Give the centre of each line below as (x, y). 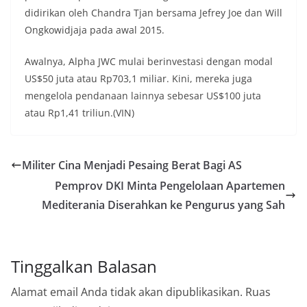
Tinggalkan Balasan (84, 267)
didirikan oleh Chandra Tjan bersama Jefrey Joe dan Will (153, 13)
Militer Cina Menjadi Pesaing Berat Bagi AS (132, 165)
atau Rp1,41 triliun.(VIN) (79, 113)
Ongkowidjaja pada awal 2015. (95, 30)
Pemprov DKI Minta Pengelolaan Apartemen (170, 186)
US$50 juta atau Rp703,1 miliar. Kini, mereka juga (138, 79)
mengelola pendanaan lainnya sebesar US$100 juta (143, 96)
